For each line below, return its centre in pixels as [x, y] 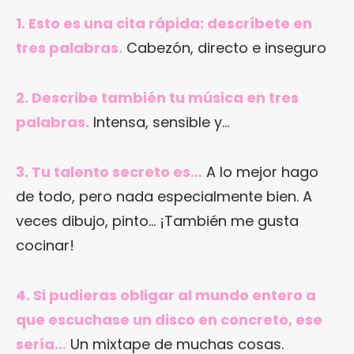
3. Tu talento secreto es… [109, 172]
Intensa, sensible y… [159, 122]
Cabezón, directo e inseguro [224, 48]
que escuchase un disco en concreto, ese [169, 320]
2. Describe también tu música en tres [157, 98]
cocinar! [45, 246]
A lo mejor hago [260, 172]
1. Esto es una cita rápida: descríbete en [164, 24]
